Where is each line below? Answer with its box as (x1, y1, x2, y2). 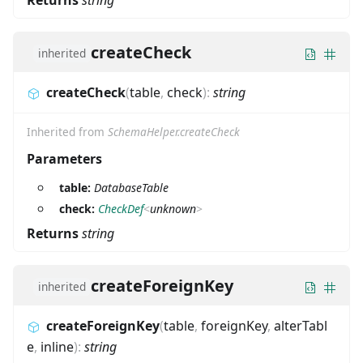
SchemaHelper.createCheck (108, 124, 240, 140)
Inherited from (27, 124, 108, 140)
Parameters (27, 150, 102, 169)
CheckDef (98, 201, 143, 217)
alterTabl (274, 317, 327, 335)
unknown (150, 201, 196, 217)
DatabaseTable (94, 180, 169, 196)
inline (41, 338, 74, 357)
